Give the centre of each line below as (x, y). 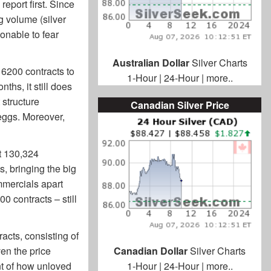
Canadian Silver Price (180, 105)
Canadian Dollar (152, 251)
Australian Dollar (152, 63)
